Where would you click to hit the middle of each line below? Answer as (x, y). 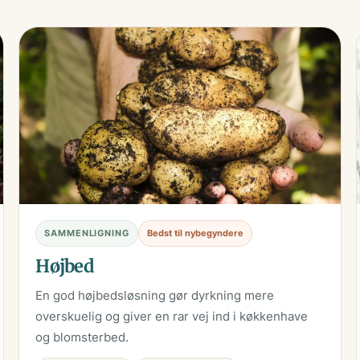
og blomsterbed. (82, 337)
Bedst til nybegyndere (195, 233)
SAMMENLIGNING (87, 233)
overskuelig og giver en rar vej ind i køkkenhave (172, 317)
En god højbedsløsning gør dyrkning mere (155, 296)
